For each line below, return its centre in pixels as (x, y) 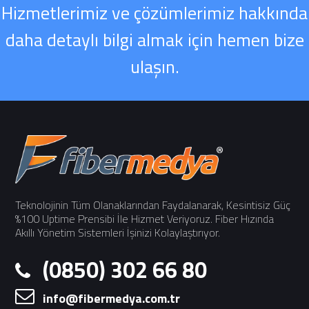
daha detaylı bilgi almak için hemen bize (154, 40)
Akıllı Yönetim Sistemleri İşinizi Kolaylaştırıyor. (118, 233)
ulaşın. (154, 67)
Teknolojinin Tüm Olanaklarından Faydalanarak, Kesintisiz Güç (153, 205)
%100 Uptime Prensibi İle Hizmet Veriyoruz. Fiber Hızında (145, 219)
